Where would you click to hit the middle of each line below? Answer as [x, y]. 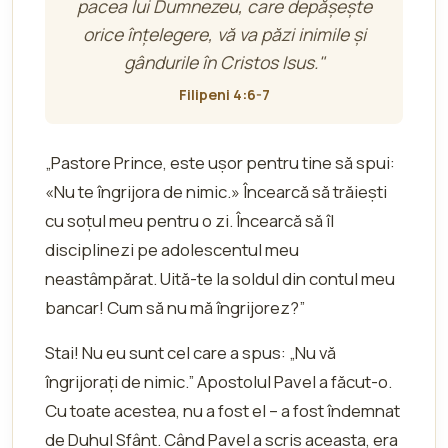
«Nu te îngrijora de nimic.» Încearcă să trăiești [216, 191]
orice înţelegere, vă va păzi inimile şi [224, 34]
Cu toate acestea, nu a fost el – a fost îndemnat [222, 410]
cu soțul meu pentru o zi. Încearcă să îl [189, 220]
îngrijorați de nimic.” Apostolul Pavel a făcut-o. [218, 381]
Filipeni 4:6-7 [224, 94]
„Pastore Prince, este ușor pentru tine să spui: [220, 162]
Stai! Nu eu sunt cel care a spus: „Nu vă [190, 352]
